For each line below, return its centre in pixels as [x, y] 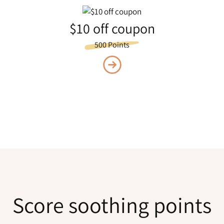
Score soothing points [112, 205]
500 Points [112, 44]
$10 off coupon [112, 28]
